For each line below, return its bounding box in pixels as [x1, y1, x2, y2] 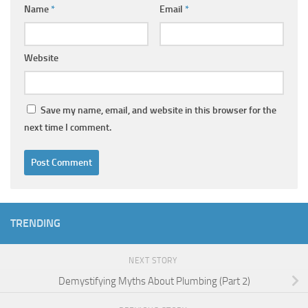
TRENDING [10, 216, 60, 230]
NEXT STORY [129, 255, 179, 265]
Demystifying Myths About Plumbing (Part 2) [58, 274, 250, 287]
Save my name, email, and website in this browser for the [41, 104, 276, 116]
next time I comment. [24, 121, 111, 133]
